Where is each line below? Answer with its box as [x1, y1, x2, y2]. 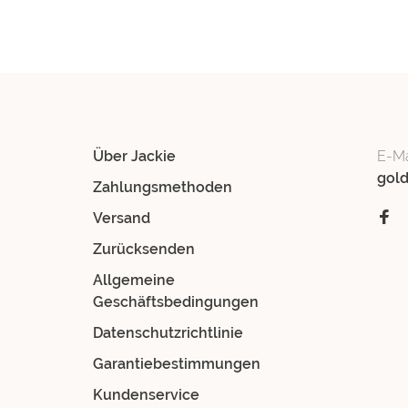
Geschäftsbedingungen [93, 292, 259, 311]
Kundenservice [93, 385, 199, 403]
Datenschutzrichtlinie [93, 323, 243, 342]
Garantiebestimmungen [93, 354, 260, 372]
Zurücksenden [93, 240, 195, 258]
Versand [93, 209, 150, 227]
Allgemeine [93, 270, 175, 289]
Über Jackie [93, 147, 176, 165]
